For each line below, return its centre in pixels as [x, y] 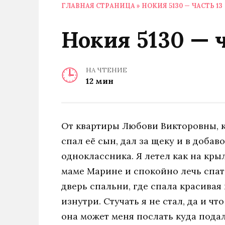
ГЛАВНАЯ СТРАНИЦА [98, 6]
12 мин [99, 81]
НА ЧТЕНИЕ [106, 70]
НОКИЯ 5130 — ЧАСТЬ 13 [182, 6]
